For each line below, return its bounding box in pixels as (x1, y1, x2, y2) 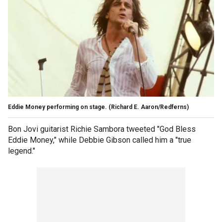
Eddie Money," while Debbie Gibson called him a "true (8, 135, 191, 145)
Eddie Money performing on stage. (8, 103, 107, 111)
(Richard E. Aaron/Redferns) (109, 103, 189, 111)
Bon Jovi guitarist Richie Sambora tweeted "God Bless (8, 124, 196, 134)
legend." (8, 146, 35, 156)
